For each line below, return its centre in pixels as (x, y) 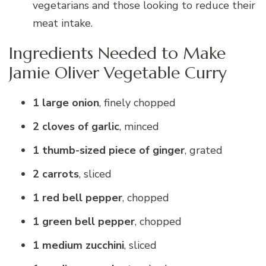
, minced (139, 126)
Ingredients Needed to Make (117, 53)
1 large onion (66, 102)
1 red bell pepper (77, 197)
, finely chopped (137, 102)
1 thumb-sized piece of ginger (109, 150)
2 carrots (56, 174)
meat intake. (63, 23)
